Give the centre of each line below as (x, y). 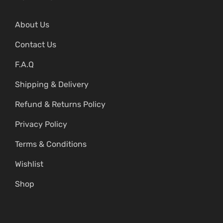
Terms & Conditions (51, 144)
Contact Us (36, 45)
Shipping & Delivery (52, 84)
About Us (32, 25)
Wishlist (29, 164)
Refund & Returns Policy (60, 104)
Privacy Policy (41, 124)
